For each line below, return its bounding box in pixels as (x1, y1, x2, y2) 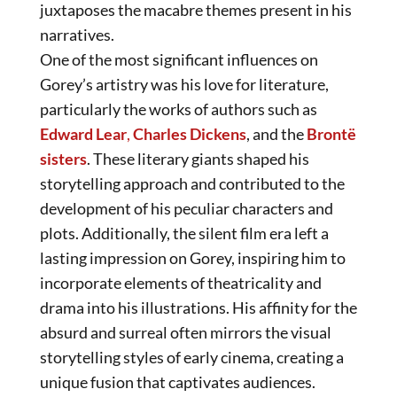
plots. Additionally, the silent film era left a (40, 222, 329, 243)
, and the (246, 123, 307, 144)
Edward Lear (40, 123, 127, 144)
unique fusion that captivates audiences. (40, 371, 315, 392)
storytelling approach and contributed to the (40, 173, 345, 193)
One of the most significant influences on (40, 49, 318, 69)
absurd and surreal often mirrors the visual (40, 322, 331, 342)
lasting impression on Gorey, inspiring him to (40, 247, 346, 268)
